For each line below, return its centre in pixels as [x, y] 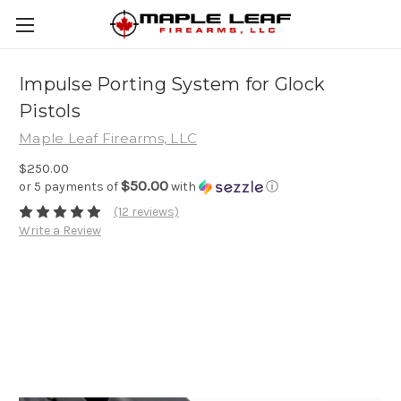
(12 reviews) [146, 212]
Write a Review [60, 231]
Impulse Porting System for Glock [172, 85]
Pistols [50, 111]
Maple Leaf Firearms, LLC [108, 138]
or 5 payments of [70, 186]
